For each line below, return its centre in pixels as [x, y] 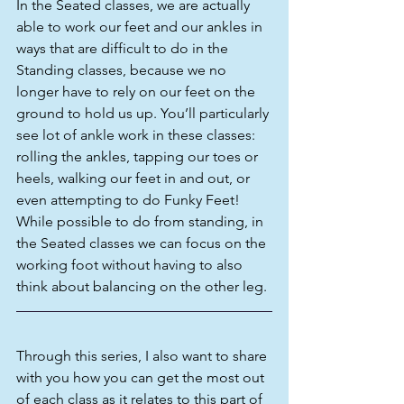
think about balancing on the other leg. [142, 287]
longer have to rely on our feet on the [138, 92]
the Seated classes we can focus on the [143, 243]
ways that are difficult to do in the [124, 49]
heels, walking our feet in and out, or [135, 179]
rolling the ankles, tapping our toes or [139, 157]
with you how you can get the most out [142, 378]
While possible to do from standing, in [142, 222]
